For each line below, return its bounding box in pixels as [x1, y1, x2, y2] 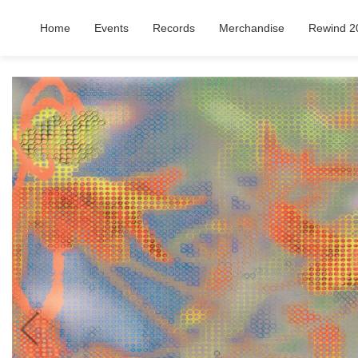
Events [94, 22, 129, 34]
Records [153, 22, 195, 34]
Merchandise [219, 22, 284, 34]
